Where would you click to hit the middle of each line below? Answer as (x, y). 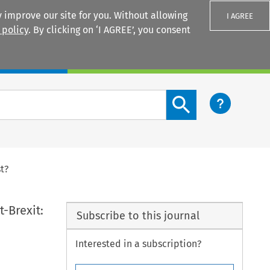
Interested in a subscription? (139, 244)
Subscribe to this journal (138, 215)
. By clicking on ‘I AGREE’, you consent (109, 30)
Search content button (215, 96)
